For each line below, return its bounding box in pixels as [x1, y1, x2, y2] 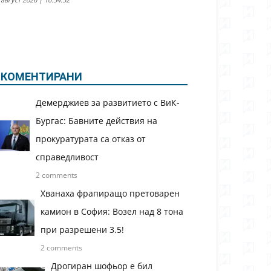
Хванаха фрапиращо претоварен [41, 187, 180, 199]
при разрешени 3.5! [41, 223, 125, 235]
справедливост [36, 151, 99, 163]
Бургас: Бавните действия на [36, 114, 158, 126]
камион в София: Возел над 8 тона [41, 205, 184, 217]
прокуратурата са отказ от [36, 132, 146, 145]
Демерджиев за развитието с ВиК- [36, 96, 180, 108]
